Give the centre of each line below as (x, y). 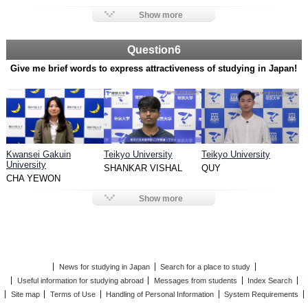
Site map (25, 294)
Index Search (270, 280)
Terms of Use (73, 294)
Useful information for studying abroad (80, 280)
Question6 (154, 49)
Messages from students (196, 280)
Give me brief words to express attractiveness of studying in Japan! (154, 68)
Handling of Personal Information (160, 294)
